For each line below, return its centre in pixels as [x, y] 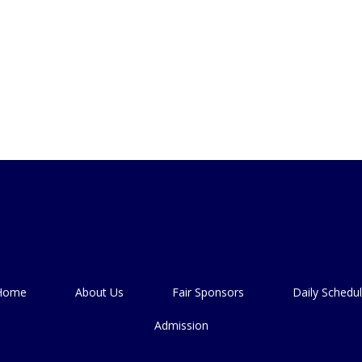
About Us [99, 292]
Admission [181, 325]
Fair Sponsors [208, 292]
